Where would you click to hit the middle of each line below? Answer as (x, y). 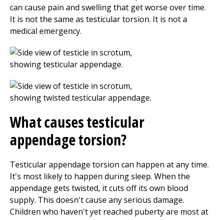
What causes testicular (77, 122)
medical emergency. (46, 31)
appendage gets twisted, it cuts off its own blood (99, 188)
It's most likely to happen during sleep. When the (100, 176)
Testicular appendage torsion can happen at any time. (109, 165)
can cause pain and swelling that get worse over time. (108, 7)
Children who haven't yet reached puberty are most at (109, 212)
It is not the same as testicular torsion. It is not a (98, 19)
